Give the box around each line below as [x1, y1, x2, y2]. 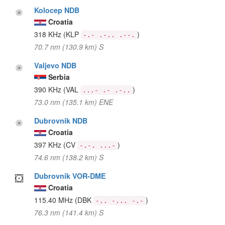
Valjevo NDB [34, 60, 77, 70]
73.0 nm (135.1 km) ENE [34, 96, 114, 107]
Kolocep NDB [34, 5, 80, 15]
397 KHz [34, 139, 64, 150]
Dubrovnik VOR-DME [34, 170, 106, 181]
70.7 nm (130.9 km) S [34, 41, 104, 52]
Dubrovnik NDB [34, 115, 88, 126]
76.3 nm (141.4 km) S [34, 207, 104, 217]
